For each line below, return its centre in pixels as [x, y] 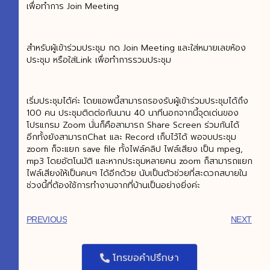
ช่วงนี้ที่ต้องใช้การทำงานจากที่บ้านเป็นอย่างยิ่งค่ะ [113, 186]
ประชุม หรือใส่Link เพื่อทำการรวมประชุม [99, 60]
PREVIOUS [47, 219]
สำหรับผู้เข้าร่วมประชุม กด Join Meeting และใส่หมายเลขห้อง [136, 48]
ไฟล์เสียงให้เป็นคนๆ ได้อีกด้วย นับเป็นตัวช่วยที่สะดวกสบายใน [137, 174]
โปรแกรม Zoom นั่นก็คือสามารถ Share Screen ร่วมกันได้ [133, 125]
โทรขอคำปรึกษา [146, 258]
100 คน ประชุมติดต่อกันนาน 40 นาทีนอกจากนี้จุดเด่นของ [132, 113]
